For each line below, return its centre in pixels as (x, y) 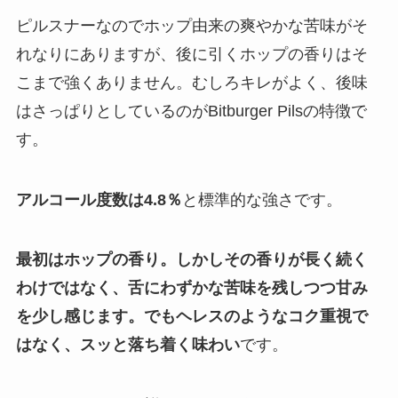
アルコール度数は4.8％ (99, 199)
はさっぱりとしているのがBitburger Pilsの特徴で (191, 111)
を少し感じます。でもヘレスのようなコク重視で (191, 317)
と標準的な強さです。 (262, 199)
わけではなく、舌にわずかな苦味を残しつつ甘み (191, 288)
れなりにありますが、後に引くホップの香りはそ (191, 54)
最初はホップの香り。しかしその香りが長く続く (191, 260)
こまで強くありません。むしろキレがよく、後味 (191, 82)
